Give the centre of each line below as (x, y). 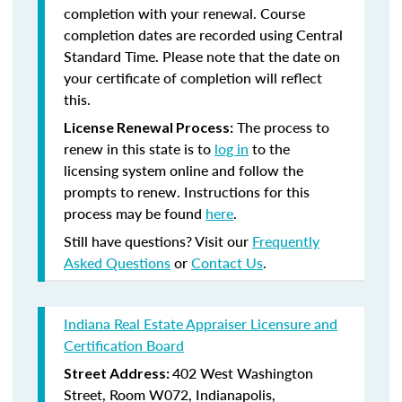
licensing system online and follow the (184, 170)
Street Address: (118, 373)
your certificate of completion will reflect (193, 78)
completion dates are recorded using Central (203, 35)
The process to (281, 127)
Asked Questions (117, 262)
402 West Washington (243, 373)
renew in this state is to (139, 149)
